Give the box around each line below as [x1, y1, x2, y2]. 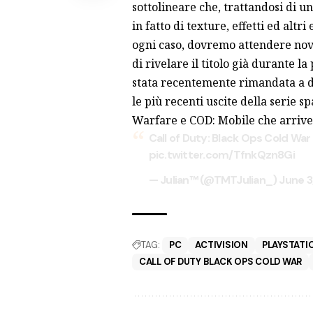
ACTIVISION [195, 238, 248, 251]
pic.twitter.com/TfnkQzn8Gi [148, 147, 295, 162]
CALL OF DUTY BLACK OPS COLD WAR [138, 255, 303, 268]
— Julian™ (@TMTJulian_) [148, 172, 279, 187]
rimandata [238, 74, 296, 90]
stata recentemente [131, 74, 239, 90]
